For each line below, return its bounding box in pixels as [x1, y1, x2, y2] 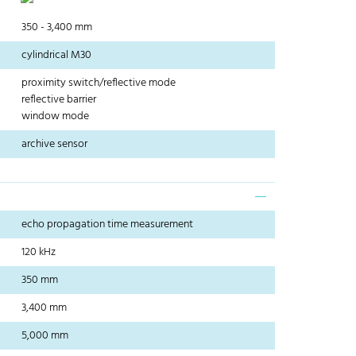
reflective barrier [21, 91, 97, 110]
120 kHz [21, 243, 56, 262]
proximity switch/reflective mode [21, 74, 176, 93]
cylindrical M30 [21, 46, 92, 65]
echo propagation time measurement [21, 215, 194, 234]
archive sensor [21, 135, 88, 154]
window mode [21, 107, 90, 126]
